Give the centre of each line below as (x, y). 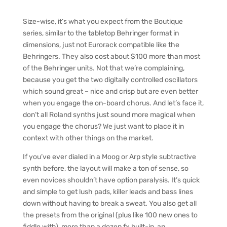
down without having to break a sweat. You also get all (109, 203)
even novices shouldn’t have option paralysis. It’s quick (111, 180)
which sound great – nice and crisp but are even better (110, 91)
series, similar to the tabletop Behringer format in (101, 33)
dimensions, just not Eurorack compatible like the (101, 45)
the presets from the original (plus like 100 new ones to (110, 215)
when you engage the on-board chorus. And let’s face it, (113, 103)
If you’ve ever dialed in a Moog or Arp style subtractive (109, 157)
